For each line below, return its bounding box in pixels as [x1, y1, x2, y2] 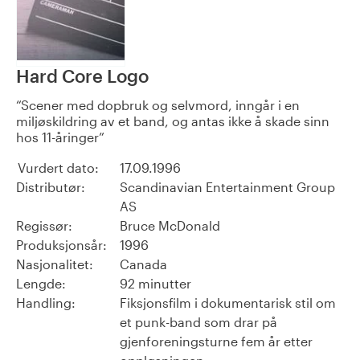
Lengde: [16, 276, 66, 292]
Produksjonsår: [16, 237, 107, 253]
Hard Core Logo [16, 65, 149, 87]
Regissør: [16, 218, 72, 234]
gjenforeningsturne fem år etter [120, 333, 313, 350]
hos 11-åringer [16, 129, 99, 145]
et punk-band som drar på [120, 314, 277, 330]
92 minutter [120, 276, 191, 292]
